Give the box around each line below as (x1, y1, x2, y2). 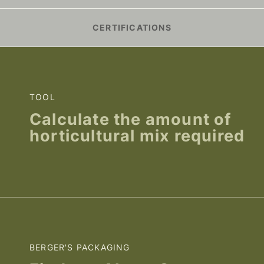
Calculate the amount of (29, 109, 232, 129)
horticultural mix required (29, 126, 245, 146)
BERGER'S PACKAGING (29, 242, 130, 253)
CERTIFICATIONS (93, 22, 171, 33)
